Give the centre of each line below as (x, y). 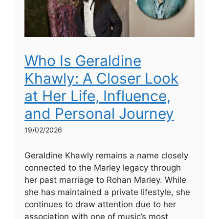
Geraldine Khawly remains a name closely (106, 155)
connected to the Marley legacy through (103, 167)
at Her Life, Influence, (98, 96)
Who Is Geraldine (83, 60)
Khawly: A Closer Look (101, 78)
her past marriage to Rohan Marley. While (105, 180)
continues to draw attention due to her (100, 204)
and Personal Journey (99, 113)
